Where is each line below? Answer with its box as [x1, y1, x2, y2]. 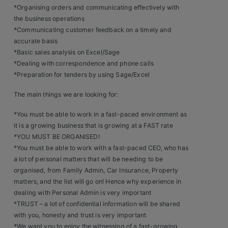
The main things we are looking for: [14, 90, 119, 98]
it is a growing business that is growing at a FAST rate [14, 121, 173, 129]
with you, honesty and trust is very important [14, 211, 147, 219]
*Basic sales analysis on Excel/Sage [14, 48, 120, 56]
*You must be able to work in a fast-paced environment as [14, 110, 187, 118]
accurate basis [14, 37, 58, 45]
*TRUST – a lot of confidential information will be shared [14, 199, 181, 208]
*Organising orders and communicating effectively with [14, 4, 180, 12]
